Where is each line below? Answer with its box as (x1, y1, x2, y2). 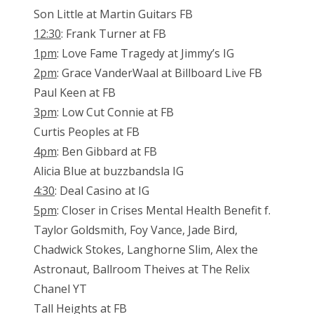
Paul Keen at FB (34, 85, 116, 101)
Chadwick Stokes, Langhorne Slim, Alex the (34, 242, 258, 258)
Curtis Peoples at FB (34, 124, 139, 140)
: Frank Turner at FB (61, 26, 166, 42)
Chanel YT (34, 281, 87, 297)
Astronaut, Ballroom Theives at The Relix (34, 261, 250, 278)
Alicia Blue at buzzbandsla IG (34, 163, 184, 179)
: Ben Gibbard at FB (57, 144, 157, 160)
